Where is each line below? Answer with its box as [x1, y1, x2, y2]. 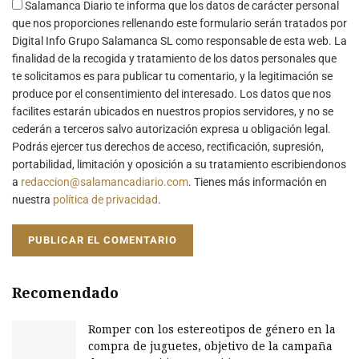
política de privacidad [53, 192, 158, 206]
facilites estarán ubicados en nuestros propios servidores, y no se [12, 104, 333, 118]
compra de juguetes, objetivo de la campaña [88, 337, 333, 353]
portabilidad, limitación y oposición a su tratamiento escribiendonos [12, 157, 346, 171]
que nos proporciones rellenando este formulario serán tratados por [12, 16, 347, 30]
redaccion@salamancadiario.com [21, 175, 188, 188]
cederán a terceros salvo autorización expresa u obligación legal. [12, 122, 331, 135]
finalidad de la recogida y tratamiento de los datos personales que [12, 51, 337, 65]
